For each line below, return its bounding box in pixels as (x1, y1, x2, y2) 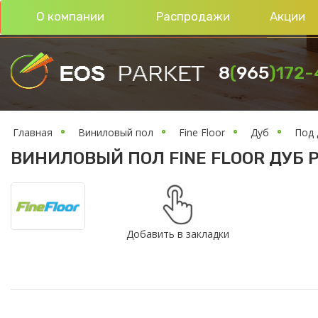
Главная (13, 126, 53, 139)
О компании (36, 9, 104, 23)
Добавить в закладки (126, 226, 229, 241)
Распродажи (156, 9, 230, 23)
